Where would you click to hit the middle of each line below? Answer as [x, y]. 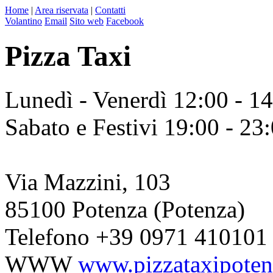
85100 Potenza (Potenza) [125, 209]
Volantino [23, 21]
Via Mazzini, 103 [88, 182]
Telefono [47, 236]
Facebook [125, 21]
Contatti [110, 10]
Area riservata [62, 10]
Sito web [87, 21]
